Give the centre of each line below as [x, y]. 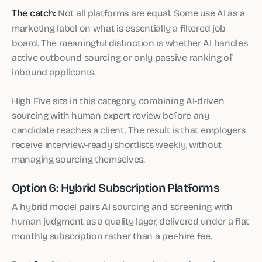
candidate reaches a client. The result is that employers [129, 130]
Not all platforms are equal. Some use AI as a [150, 13]
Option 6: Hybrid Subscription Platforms [116, 187]
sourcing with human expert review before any [111, 115]
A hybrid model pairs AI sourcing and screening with [122, 206]
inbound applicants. [54, 72]
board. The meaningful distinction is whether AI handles [130, 42]
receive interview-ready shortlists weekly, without [117, 144]
